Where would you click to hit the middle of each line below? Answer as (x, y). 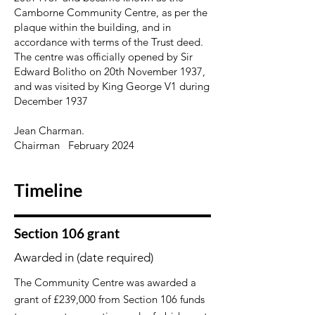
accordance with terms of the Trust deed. (109, 42)
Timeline (48, 190)
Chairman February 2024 (74, 145)
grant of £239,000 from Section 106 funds (109, 299)
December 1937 (51, 101)
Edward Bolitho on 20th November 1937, (110, 71)
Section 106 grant (67, 233)
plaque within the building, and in (92, 27)
